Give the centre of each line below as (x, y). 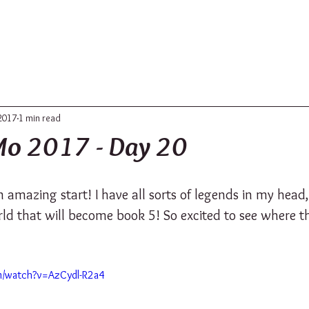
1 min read (40, 118)
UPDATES (154, 14)
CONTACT (247, 14)
